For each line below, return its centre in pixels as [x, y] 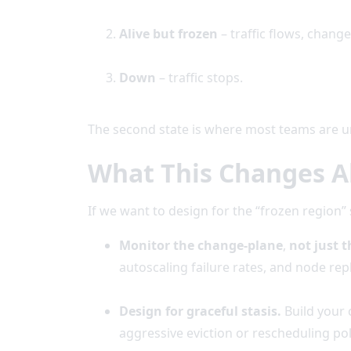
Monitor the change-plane [201, 245]
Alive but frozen [168, 34]
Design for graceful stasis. [202, 311]
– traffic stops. [199, 78]
